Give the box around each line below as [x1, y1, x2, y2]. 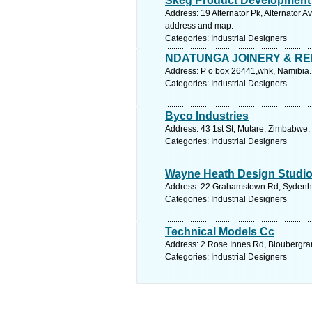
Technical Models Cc [165, 226, 274, 237]
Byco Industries [165, 110, 249, 122]
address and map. [165, 21, 233, 31]
